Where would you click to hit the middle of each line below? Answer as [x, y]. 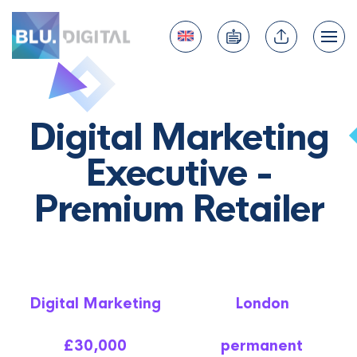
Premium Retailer [178, 209]
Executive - [178, 173]
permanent [262, 346]
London [262, 304]
